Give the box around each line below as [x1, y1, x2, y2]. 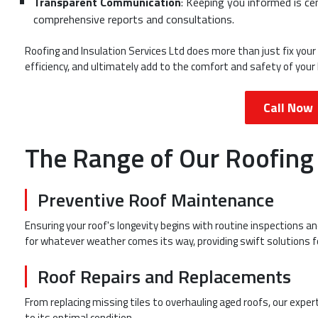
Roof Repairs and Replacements [38, 262, 291, 290]
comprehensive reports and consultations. [33, 10, 234, 28]
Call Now [263, 97, 313, 117]
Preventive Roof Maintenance [38, 186, 274, 214]
